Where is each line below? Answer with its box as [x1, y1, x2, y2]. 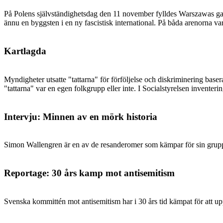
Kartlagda [4, 46, 46, 57]
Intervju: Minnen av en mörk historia [4, 111, 157, 122]
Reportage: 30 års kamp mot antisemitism [4, 167, 175, 178]
